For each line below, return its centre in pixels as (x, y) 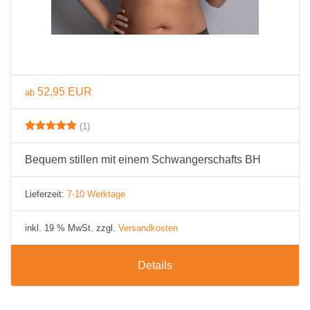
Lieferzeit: (46, 194)
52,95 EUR (65, 92)
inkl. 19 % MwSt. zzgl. (72, 228)
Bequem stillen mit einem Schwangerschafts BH (143, 159)
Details (155, 265)
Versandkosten (148, 228)
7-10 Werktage (96, 194)
